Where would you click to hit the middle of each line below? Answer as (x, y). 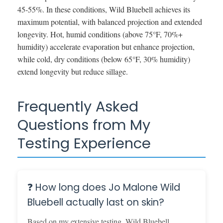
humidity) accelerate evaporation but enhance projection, (106, 46)
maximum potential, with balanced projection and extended (110, 21)
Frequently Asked (78, 106)
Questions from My (84, 125)
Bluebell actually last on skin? (96, 202)
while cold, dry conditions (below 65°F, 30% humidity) (104, 59)
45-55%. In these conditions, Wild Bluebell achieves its (104, 9)
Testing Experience (84, 143)
